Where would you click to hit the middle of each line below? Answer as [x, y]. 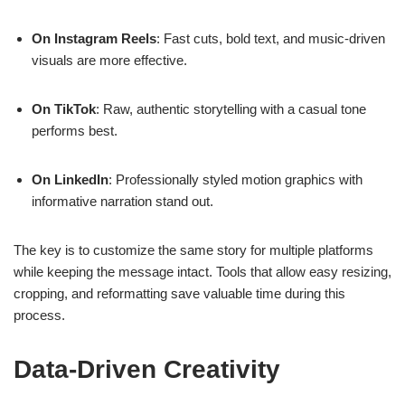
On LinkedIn [70, 180]
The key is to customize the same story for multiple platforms [193, 250]
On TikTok [64, 109]
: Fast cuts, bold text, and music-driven [271, 39]
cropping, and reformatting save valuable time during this [179, 294]
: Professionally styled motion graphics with [235, 180]
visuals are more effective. [109, 61]
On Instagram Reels [94, 39]
